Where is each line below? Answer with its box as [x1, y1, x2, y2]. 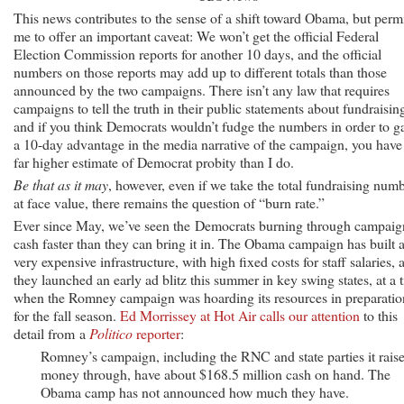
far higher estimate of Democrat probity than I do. [14, 151, 294, 171]
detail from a [14, 323, 89, 343]
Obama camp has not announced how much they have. [41, 381, 349, 401]
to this [360, 305, 398, 325]
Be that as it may [14, 174, 108, 194]
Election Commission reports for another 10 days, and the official [14, 43, 381, 63]
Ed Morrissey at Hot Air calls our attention [120, 305, 360, 325]
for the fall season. [14, 305, 120, 325]
